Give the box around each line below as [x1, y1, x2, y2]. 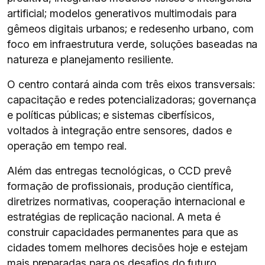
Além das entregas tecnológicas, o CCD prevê [7, 164, 231, 177]
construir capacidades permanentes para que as [7, 226, 238, 238]
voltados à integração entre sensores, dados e [7, 124, 232, 137]
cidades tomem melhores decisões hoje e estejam [7, 241, 248, 254]
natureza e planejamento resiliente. [7, 53, 173, 66]
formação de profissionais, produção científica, [7, 180, 234, 192]
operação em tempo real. [7, 140, 127, 152]
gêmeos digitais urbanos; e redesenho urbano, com [7, 22, 254, 35]
